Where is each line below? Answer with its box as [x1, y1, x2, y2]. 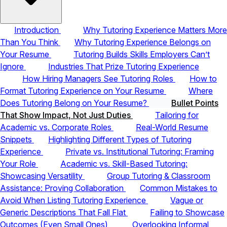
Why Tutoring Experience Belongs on [74, 36, 211, 47]
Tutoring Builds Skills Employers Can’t [73, 49, 210, 59]
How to [190, 73, 217, 84]
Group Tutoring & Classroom [107, 170, 210, 181]
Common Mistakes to [140, 182, 217, 193]
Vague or [170, 195, 203, 205]
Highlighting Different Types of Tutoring [48, 134, 192, 144]
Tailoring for [155, 109, 199, 120]
